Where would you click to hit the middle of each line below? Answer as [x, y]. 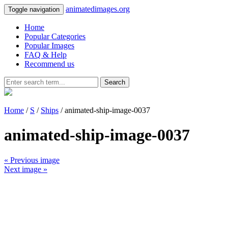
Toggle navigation [34, 9]
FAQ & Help [46, 55]
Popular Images [49, 46]
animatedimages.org [98, 9]
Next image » [26, 169]
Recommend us [49, 64]
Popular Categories [55, 36]
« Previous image [32, 160]
